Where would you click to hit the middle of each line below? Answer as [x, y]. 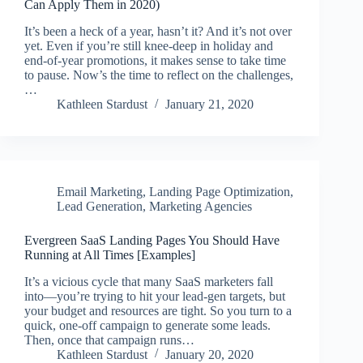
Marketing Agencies [201, 207]
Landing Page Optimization [220, 192]
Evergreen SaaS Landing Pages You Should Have [152, 241]
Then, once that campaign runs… [109, 340]
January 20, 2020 [209, 354]
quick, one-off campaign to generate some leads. [147, 325]
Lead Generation [100, 207]
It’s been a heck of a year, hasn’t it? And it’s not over [158, 32]
